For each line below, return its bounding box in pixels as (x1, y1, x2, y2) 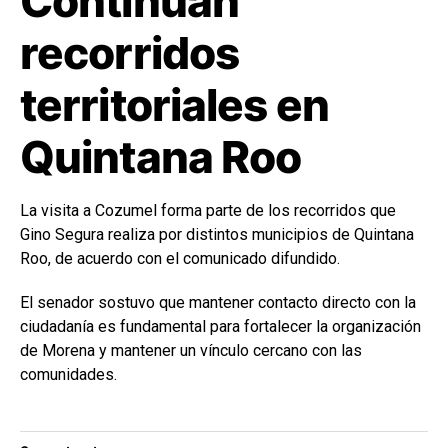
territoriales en (20, 77, 329, 132)
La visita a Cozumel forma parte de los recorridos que (20, 200, 396, 220)
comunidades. (20, 364, 117, 384)
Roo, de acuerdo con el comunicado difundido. (20, 248, 340, 268)
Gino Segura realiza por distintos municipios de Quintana (20, 224, 414, 244)
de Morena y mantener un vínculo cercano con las (20, 340, 362, 360)
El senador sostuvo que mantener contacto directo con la (20, 292, 416, 312)
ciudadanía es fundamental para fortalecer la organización (20, 316, 421, 336)
